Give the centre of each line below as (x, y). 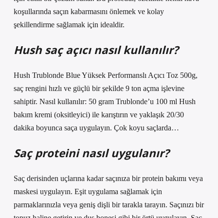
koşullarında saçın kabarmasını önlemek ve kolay (89, 11)
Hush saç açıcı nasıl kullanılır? (96, 50)
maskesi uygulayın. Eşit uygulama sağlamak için (88, 191)
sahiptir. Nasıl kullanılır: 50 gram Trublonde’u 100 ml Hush (105, 101)
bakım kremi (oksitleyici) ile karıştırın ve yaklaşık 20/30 (99, 115)
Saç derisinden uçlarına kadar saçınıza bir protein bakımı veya (108, 178)
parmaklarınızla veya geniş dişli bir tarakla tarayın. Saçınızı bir (109, 205)
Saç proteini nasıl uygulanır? (91, 153)
